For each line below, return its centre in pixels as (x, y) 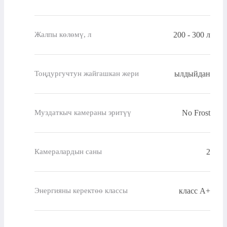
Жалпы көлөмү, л (63, 35)
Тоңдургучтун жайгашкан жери (87, 74)
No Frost (196, 112)
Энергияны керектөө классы (81, 191)
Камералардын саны (68, 152)
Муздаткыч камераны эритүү (83, 113)
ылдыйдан (192, 73)
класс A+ (195, 191)
